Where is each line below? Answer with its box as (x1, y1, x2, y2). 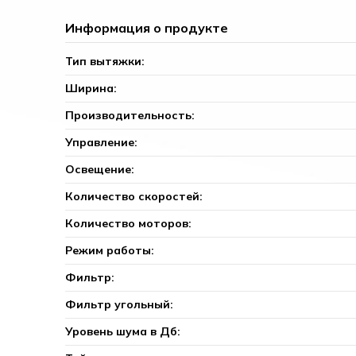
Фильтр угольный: (65, 296, 174, 311)
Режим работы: (65, 242, 155, 257)
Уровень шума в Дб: (65, 323, 181, 339)
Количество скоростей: (65, 188, 203, 203)
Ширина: (65, 80, 118, 95)
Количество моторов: (65, 215, 192, 230)
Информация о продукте (65, 19, 229, 36)
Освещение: (65, 161, 135, 176)
